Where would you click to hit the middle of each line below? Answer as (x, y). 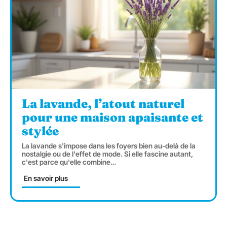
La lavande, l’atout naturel (103, 104)
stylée (40, 131)
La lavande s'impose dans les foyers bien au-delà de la (109, 146)
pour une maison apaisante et (112, 118)
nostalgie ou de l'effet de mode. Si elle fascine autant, (107, 154)
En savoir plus (46, 178)
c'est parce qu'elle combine (66, 162)
